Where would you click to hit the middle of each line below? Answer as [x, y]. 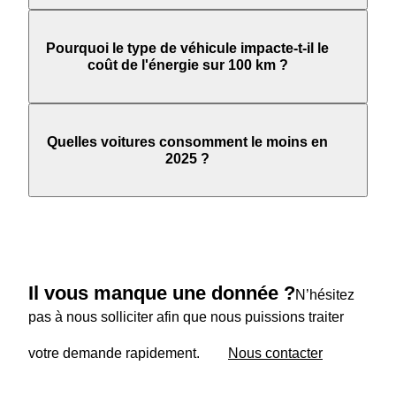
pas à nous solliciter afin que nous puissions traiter [186, 317]
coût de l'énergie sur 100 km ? [187, 65]
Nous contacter [275, 353]
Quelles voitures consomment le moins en [187, 142]
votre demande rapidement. [114, 353]
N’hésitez [325, 295]
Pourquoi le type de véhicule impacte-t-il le [187, 49]
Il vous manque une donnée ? [162, 293]
